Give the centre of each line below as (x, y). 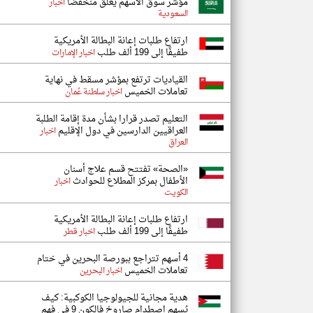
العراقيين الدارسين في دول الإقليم (122, 131)
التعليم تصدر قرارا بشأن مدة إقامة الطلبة (112, 119)
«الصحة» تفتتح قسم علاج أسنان (126, 169)
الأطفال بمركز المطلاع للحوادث (129, 181)
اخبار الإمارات (73, 53)
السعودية (173, 14)
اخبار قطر (79, 232)
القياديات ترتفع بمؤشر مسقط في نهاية (116, 80)
